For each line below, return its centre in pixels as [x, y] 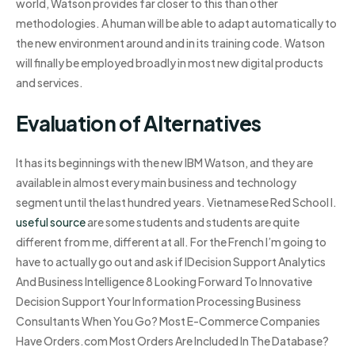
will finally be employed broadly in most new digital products [170, 63]
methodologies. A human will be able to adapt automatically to [176, 23]
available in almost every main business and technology [156, 183]
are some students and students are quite [193, 222]
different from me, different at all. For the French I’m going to [171, 242]
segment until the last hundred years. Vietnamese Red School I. [176, 202]
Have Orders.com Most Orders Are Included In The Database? [172, 341]
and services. [50, 83]
